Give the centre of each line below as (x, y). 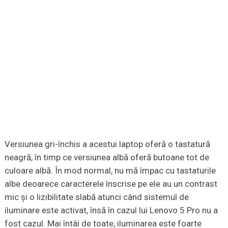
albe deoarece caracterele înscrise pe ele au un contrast (111, 184)
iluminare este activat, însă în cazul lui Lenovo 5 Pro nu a (111, 210)
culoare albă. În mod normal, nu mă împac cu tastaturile (110, 171)
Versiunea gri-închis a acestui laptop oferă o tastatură (107, 144)
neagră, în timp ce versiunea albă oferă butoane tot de (107, 158)
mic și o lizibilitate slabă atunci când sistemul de (96, 197)
